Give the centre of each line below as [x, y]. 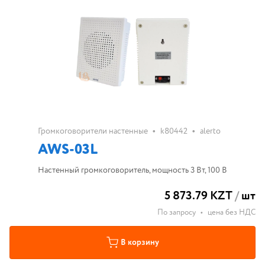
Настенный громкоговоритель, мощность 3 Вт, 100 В [132, 170]
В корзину [140, 243]
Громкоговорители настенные [93, 131]
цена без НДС [232, 213]
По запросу [177, 213]
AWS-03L [68, 150]
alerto [210, 131]
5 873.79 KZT [198, 196]
